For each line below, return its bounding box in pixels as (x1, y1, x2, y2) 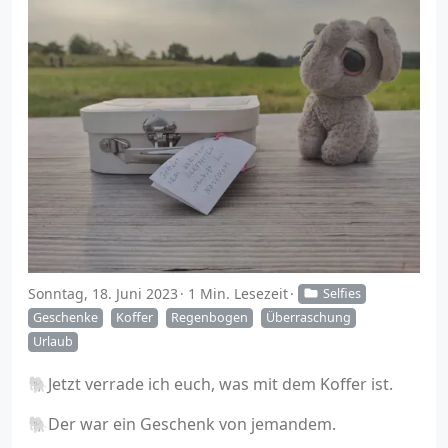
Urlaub (33, 333, 73, 351)
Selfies (322, 284, 361, 302)
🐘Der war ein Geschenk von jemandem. (28, 413, 336, 436)
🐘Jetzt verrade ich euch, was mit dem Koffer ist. (28, 373, 393, 396)
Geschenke (33, 308, 98, 326)
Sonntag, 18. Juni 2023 (28, 284, 178, 304)
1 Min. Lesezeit (188, 284, 288, 304)
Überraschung (266, 308, 351, 326)
